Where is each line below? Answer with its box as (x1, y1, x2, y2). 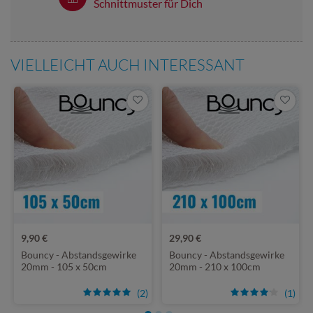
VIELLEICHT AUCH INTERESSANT (10, 54, 245, 74)
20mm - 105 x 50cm (21, 261, 107, 273)
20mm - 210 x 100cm (168, 261, 261, 273)
